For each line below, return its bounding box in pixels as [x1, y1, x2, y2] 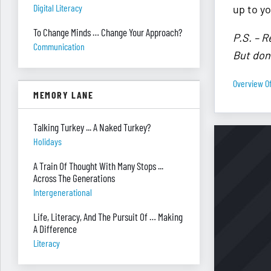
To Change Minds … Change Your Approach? [33, 26, 182, 38]
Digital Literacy [33, 2, 82, 13]
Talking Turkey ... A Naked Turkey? [33, 121, 151, 133]
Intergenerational [33, 186, 92, 198]
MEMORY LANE [33, 89, 94, 100]
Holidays [33, 135, 62, 147]
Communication [33, 41, 85, 52]
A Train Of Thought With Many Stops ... [33, 160, 163, 172]
